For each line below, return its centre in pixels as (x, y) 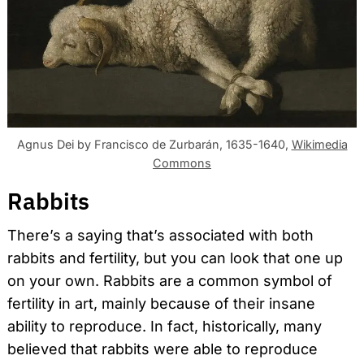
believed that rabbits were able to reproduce (162, 349)
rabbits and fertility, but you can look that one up (175, 258)
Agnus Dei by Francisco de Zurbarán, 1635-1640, (154, 145)
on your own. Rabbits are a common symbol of (170, 281)
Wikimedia (319, 145)
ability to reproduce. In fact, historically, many (165, 327)
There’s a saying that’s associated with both (160, 236)
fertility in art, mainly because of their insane (161, 304)
